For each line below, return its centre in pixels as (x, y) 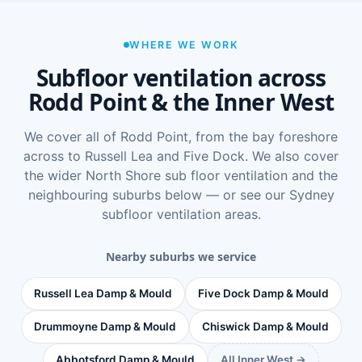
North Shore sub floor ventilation (187, 175)
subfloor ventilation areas (179, 214)
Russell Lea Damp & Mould (103, 293)
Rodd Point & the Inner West (181, 101)
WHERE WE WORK (184, 44)
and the (313, 175)
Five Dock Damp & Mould (263, 293)
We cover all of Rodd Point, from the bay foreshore (181, 136)
